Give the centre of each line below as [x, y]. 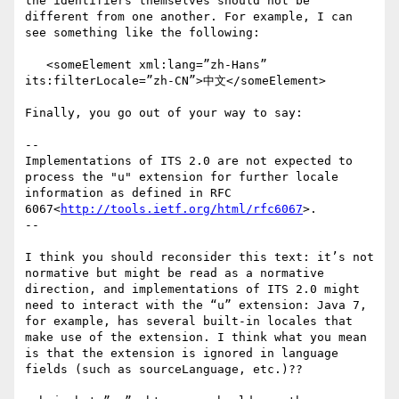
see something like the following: [142, 33]
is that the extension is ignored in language [182, 354]
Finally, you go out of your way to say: [164, 113]
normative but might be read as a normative [175, 273]
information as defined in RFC [128, 193]
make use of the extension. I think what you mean [196, 338]
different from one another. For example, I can [189, 17]
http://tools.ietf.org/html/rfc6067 [182, 209]
